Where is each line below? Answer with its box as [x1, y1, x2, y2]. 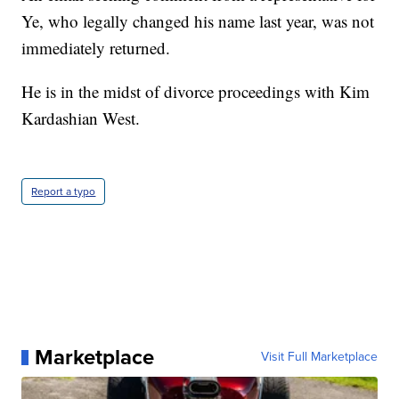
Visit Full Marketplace [260, 347, 378, 367]
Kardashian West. [21, 107, 141, 130]
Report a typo [31, 183, 96, 200]
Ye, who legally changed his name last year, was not [21, 10, 375, 33]
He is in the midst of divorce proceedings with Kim [21, 80, 370, 103]
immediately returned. [21, 37, 171, 60]
